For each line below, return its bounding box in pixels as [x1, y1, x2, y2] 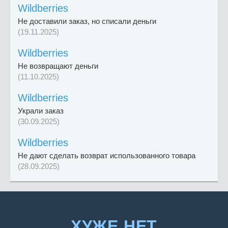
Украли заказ [18, 106, 64, 116]
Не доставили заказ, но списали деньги [18, 17, 156, 26]
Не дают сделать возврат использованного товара [18, 151, 195, 160]
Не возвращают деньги [18, 62, 98, 71]
